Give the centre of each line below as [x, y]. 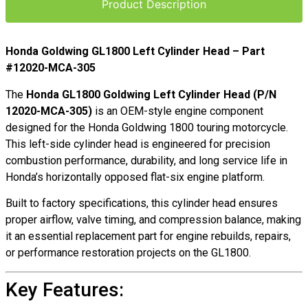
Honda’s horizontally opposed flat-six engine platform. [135, 177]
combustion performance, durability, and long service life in [146, 160]
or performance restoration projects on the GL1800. [128, 253]
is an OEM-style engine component [178, 111]
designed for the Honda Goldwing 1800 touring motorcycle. [147, 127]
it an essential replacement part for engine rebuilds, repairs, [148, 236]
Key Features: [65, 289]
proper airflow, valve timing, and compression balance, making [153, 220]
